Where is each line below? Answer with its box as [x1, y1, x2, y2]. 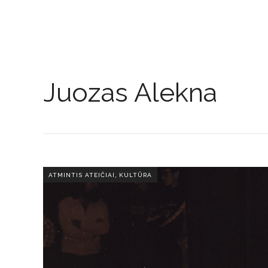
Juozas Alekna [43, 77, 217, 108]
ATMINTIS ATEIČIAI [48, 171, 115, 178]
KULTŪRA [119, 171, 152, 178]
